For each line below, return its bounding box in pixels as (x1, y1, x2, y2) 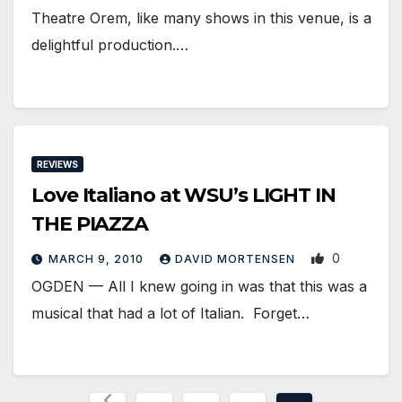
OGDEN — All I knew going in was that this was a (31, 276, 367, 295)
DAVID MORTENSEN (175, 251, 299, 266)
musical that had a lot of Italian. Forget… (31, 303, 310, 322)
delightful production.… (31, 36, 188, 55)
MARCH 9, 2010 (48, 251, 147, 266)
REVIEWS (37, 158, 78, 170)
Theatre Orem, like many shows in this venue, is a (31, 9, 371, 28)
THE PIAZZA (31, 211, 148, 236)
